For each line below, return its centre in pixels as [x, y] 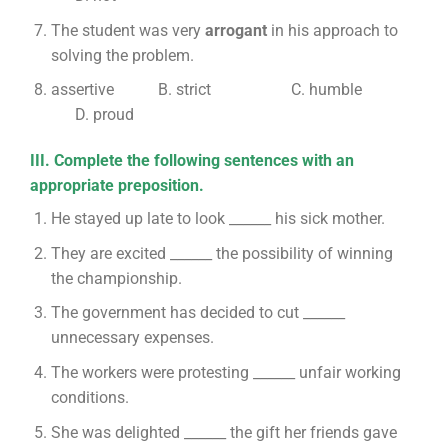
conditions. [89, 397]
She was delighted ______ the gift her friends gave [223, 432]
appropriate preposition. [116, 186]
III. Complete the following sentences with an [191, 161]
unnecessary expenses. [132, 338]
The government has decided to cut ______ [197, 313]
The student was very [127, 30]
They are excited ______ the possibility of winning [221, 253]
